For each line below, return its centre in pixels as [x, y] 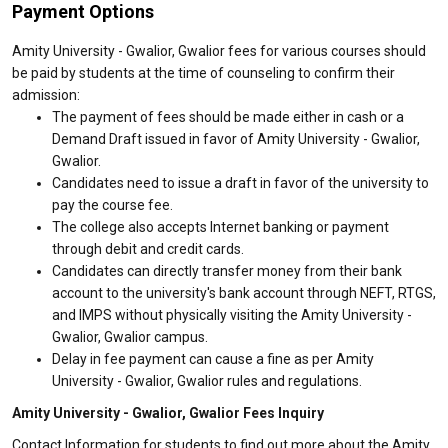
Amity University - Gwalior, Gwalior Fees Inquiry [168, 413]
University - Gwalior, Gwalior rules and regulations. [207, 381]
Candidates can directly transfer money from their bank [227, 271]
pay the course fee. [112, 205]
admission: [46, 95]
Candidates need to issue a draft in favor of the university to [240, 183]
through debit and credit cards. [148, 249]
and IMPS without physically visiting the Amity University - [232, 315]
